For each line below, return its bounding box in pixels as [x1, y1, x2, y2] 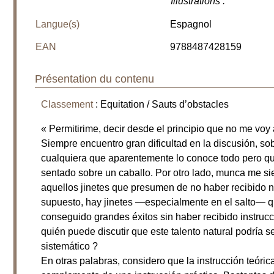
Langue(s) [35, 19, 80, 29]
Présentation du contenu [35, 72, 155, 85]
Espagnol [170, 19, 212, 29]
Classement [41, 99, 94, 110]
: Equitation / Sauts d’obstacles [93, 99, 229, 110]
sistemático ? [41, 241, 98, 252]
